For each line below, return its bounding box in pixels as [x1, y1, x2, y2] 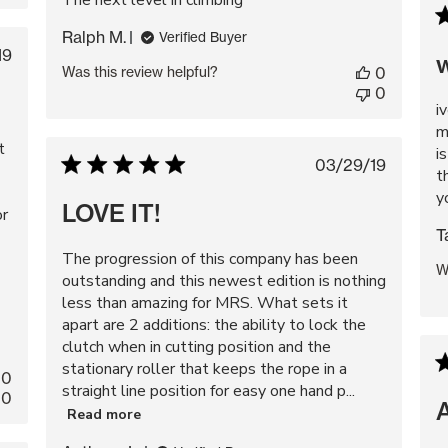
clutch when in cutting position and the [62, 336, 331, 358]
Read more [67, 404, 141, 424]
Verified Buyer [159, 29, 247, 45]
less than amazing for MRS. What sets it [62, 292, 348, 314]
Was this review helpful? [62, 63, 218, 80]
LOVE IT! [62, 198, 161, 228]
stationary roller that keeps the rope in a [62, 358, 347, 380]
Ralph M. [62, 27, 126, 47]
